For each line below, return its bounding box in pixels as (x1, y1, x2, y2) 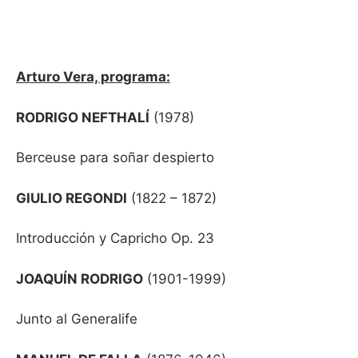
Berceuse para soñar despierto (16, 149, 214, 165)
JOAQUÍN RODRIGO (16, 270, 143, 287)
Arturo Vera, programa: (16, 69, 170, 85)
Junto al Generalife (16, 311, 137, 327)
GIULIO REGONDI (16, 189, 127, 206)
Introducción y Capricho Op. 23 (16, 230, 214, 246)
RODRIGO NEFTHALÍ (16, 109, 149, 125)
